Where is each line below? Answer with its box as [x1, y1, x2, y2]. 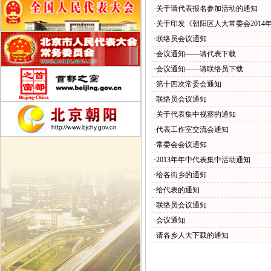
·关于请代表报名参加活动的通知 [154, 4, 258, 13]
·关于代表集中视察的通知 [154, 110, 236, 119]
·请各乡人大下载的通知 [154, 231, 229, 240]
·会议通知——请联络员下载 [154, 65, 243, 73]
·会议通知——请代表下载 [154, 50, 236, 58]
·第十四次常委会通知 [154, 80, 221, 88]
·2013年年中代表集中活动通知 [154, 155, 250, 164]
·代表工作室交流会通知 [154, 125, 229, 134]
